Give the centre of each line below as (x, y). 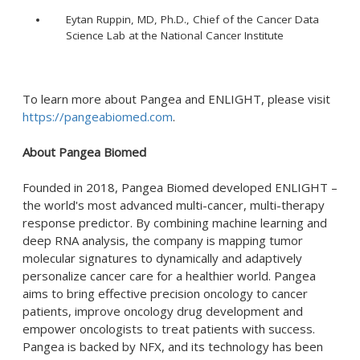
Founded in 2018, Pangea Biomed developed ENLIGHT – (180, 187)
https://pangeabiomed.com (98, 117)
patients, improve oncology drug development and (163, 311)
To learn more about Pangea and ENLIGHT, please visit (176, 99)
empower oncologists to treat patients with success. (169, 329)
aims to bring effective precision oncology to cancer (165, 293)
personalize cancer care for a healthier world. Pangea (169, 276)
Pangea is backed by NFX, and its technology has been (173, 346)
